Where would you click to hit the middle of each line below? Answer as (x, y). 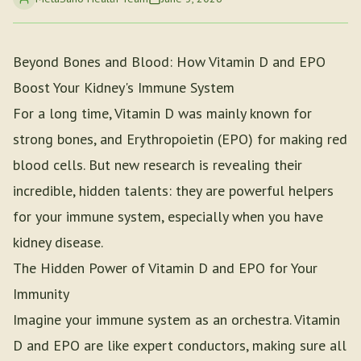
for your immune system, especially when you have (168, 216)
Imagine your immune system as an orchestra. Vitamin (176, 320)
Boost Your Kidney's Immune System (124, 87)
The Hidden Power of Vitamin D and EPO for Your (165, 268)
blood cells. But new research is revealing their (158, 165)
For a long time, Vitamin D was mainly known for (162, 113)
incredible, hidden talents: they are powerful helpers (173, 191)
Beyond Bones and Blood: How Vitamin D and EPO (169, 62)
